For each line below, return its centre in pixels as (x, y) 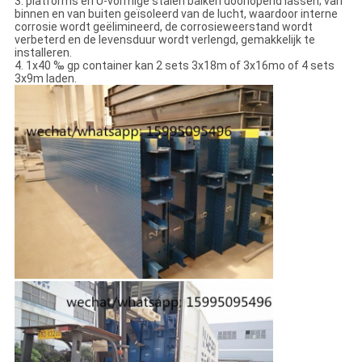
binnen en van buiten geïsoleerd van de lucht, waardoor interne (176, 14)
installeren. (43, 53)
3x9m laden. (45, 79)
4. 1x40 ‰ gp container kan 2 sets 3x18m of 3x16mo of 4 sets (174, 66)
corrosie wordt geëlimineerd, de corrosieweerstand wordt (163, 27)
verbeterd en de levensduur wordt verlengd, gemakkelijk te (164, 40)
